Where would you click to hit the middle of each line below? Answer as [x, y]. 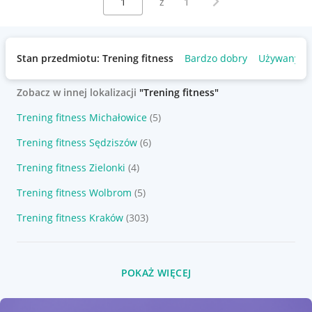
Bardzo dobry [216, 58]
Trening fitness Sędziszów [77, 142]
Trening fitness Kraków [70, 218]
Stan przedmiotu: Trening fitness [95, 58]
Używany [279, 58]
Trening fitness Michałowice [82, 117]
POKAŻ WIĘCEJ [156, 273]
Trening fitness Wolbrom [74, 193]
